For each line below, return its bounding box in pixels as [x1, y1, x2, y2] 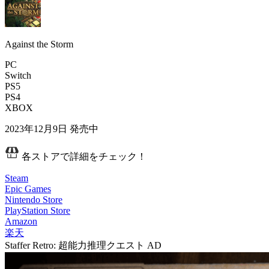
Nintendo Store [5, 195, 62, 205]
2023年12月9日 [5, 124, 67, 134]
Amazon [5, 216, 37, 227]
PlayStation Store [5, 205, 70, 216]
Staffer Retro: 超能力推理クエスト [5, 240, 145, 251]
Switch [5, 70, 31, 81]
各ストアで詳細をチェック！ [19, 151, 147, 162]
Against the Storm [5, 39, 73, 50]
